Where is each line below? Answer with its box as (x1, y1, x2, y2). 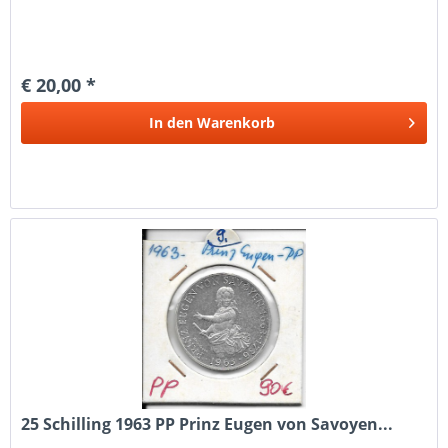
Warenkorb (197, 113, 276, 133)
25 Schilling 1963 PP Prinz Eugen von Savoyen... (21, 413, 394, 436)
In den (149, 113, 194, 133)
